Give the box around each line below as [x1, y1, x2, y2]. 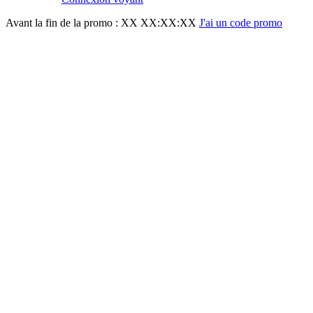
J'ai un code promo [199, 17, 282, 29]
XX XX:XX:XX [121, 17, 196, 29]
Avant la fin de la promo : [6, 17, 121, 29]
